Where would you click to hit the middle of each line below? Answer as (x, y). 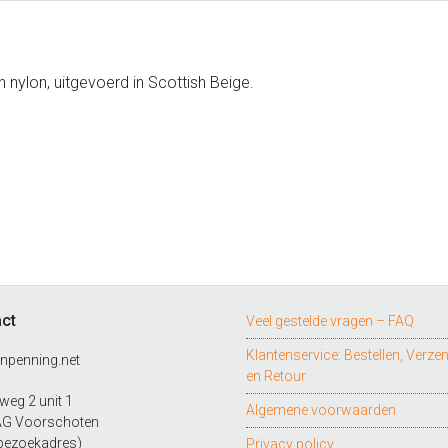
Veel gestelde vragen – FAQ (330, 321)
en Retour (276, 376)
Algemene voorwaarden (321, 410)
